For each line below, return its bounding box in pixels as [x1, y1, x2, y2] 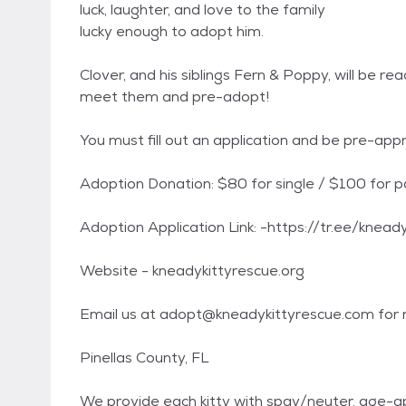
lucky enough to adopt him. [80, 22, 264, 41]
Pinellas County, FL [80, 348, 208, 367]
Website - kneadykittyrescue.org [80, 261, 304, 280]
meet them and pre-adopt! [80, 87, 269, 106]
